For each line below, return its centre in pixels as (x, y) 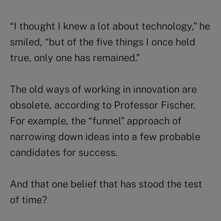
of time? (28, 200)
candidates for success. (64, 153)
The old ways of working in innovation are (103, 90)
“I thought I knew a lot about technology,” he (110, 26)
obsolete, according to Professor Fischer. (103, 105)
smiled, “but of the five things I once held (103, 42)
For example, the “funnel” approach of (96, 121)
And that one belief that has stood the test (106, 184)
